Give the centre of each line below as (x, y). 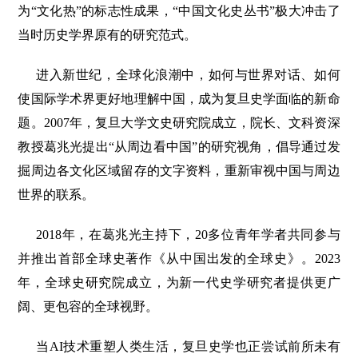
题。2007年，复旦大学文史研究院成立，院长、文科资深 (179, 123)
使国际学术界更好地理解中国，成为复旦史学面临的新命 (179, 99)
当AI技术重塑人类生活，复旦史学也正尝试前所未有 (188, 347)
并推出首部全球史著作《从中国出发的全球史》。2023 (179, 259)
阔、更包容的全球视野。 (88, 307)
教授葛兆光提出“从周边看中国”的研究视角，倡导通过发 (179, 147)
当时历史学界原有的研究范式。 (107, 35)
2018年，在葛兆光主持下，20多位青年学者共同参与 (188, 235)
